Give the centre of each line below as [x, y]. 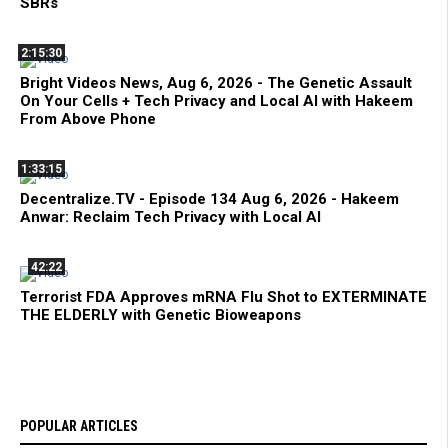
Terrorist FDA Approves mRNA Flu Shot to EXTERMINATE [223, 296]
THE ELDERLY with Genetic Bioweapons [160, 314]
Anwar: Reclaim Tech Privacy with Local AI [170, 216]
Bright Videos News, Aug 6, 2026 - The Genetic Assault [216, 82]
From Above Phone [88, 118]
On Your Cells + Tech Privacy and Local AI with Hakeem [216, 100]
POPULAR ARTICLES [79, 425]
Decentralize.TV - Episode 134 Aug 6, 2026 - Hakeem [209, 198]
